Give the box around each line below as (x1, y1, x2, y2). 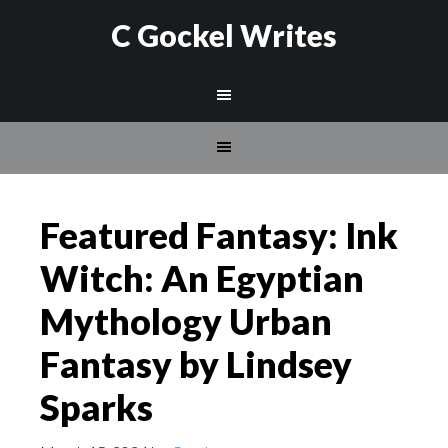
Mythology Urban (40, 299, 332, 343)
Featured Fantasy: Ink (40, 213, 398, 257)
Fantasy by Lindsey (40, 342, 352, 386)
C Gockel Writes (111, 17, 337, 53)
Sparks (40, 385, 153, 429)
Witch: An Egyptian (40, 256, 364, 300)
